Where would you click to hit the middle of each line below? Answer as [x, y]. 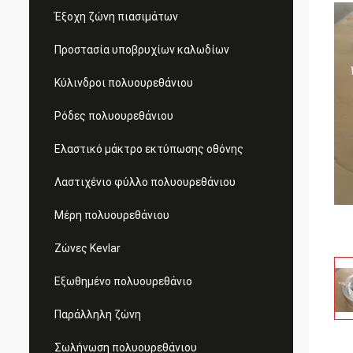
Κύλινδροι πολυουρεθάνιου [124, 83]
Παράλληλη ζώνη [98, 314]
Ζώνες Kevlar [87, 248]
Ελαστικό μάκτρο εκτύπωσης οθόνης [149, 149]
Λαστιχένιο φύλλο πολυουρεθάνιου [145, 182]
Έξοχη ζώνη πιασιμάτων [116, 17]
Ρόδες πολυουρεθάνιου [114, 116]
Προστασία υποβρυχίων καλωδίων [142, 50]
